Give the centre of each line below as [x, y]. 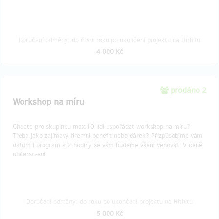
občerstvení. [30, 154]
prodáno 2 [188, 90]
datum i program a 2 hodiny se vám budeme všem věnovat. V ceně [108, 145]
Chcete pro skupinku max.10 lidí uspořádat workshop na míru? [101, 126]
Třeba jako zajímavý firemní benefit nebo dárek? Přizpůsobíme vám [108, 136]
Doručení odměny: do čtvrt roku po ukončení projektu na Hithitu [109, 40]
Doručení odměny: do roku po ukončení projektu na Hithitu [109, 202]
